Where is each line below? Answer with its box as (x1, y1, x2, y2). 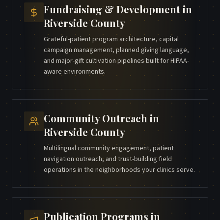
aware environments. (44, 67, 106, 77)
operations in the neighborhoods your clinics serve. (44, 165, 195, 175)
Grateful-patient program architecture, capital (44, 34, 179, 45)
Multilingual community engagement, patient (44, 143, 174, 154)
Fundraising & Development (44, 2, 180, 16)
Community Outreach (44, 111, 147, 125)
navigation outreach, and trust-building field (44, 154, 172, 165)
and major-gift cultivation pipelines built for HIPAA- (44, 56, 189, 66)
